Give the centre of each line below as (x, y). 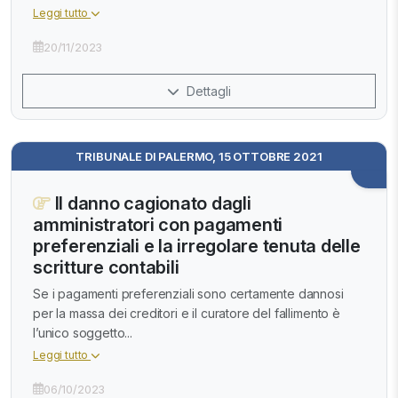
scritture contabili (106, 267)
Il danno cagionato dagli (151, 203)
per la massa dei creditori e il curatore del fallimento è (187, 313)
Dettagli (207, 91)
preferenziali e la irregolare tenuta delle (197, 246)
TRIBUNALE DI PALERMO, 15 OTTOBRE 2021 (199, 156)
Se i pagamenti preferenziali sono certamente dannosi (188, 293)
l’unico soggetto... (83, 332)
